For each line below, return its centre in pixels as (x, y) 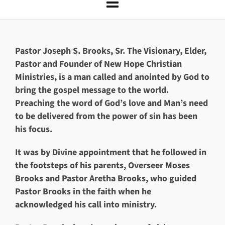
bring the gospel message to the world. (92, 90)
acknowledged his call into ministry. (86, 205)
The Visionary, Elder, (167, 51)
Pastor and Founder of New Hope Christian (98, 64)
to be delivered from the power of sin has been (106, 116)
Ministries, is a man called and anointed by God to (112, 77)
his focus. (34, 129)
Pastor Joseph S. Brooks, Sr (69, 51)
